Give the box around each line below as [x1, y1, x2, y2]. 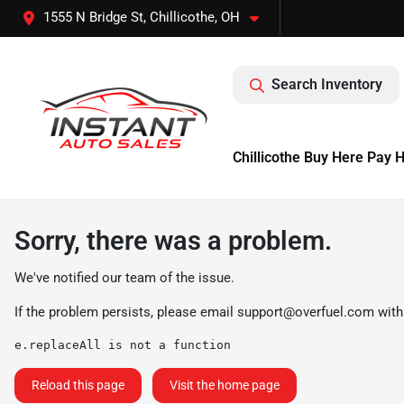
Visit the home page [170, 378, 280, 392]
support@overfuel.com [237, 304, 374, 320]
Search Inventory [271, 76, 382, 93]
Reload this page [32, 378, 124, 392]
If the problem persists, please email [14, 304, 237, 320]
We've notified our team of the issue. [14, 270, 234, 286]
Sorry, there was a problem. [14, 225, 332, 256]
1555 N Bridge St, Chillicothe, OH [43, 9, 240, 25]
